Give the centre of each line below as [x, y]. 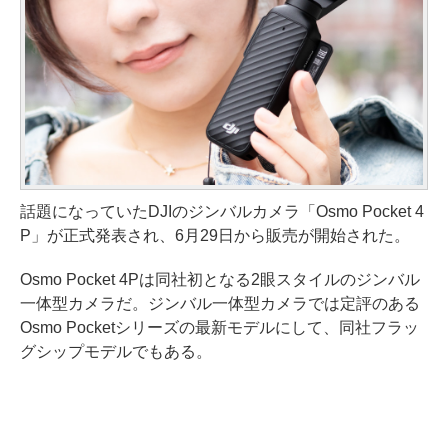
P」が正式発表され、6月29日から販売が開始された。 [215, 235]
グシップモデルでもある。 [116, 351]
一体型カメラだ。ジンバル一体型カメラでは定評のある [220, 303]
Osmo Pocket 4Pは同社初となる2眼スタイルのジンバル [220, 279]
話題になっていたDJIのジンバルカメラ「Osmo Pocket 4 [222, 211]
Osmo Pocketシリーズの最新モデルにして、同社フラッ [219, 327]
